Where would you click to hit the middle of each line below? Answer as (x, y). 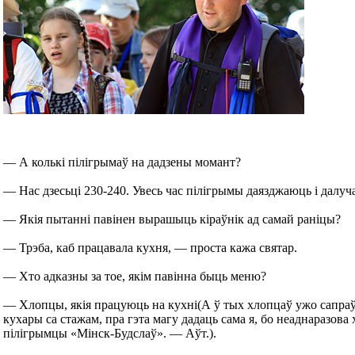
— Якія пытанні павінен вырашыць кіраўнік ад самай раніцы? (172, 219)
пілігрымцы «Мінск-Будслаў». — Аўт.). (110, 333)
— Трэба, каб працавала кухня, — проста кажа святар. (150, 248)
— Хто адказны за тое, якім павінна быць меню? (135, 276)
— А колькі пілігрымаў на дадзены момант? (122, 162)
